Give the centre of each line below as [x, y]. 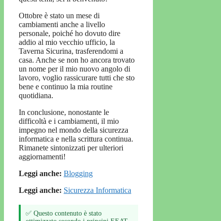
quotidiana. [36, 95]
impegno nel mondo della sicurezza [74, 130]
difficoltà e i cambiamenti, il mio [69, 121]
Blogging [78, 173]
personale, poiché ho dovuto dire [70, 33]
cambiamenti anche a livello [62, 24]
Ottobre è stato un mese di [59, 15]
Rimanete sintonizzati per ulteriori [71, 147]
